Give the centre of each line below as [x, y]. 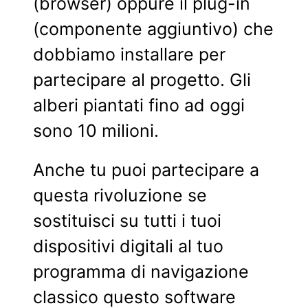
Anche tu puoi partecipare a [146, 169]
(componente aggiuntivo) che [153, 29]
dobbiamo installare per [129, 54]
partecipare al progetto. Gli [142, 79]
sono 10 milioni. [96, 130]
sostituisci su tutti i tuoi [127, 220]
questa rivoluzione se [120, 195]
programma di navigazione [141, 271]
